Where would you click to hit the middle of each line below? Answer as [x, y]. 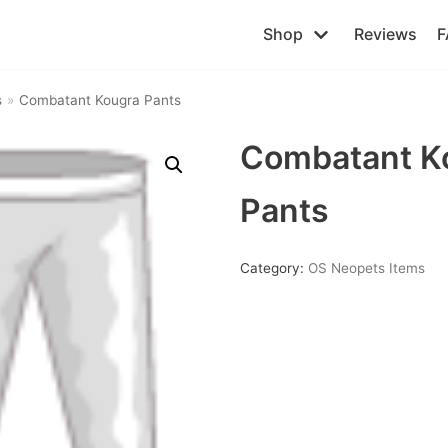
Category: [273, 268]
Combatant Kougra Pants [99, 100]
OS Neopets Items [366, 268]
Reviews [385, 34]
